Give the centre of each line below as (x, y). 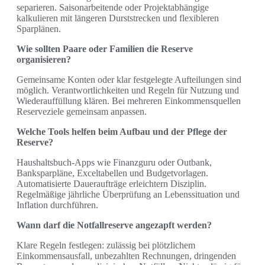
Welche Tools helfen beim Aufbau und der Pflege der (122, 132)
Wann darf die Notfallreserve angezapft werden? (114, 225)
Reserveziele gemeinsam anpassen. (82, 112)
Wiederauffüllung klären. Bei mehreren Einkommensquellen (129, 101)
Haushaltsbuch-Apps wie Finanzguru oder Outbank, (114, 163)
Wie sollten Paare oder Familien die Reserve (105, 49)
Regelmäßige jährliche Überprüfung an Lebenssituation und (128, 195)
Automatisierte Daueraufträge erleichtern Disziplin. (112, 184)
